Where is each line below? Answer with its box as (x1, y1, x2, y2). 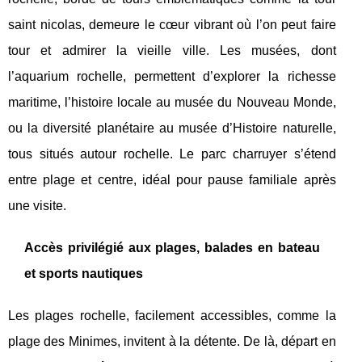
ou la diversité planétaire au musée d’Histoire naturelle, (8, 120, 336, 135)
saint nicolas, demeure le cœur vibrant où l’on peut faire (8, 17, 336, 32)
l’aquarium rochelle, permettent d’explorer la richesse (8, 69, 336, 83)
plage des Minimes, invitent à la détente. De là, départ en (8, 334, 336, 348)
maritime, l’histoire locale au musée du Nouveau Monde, (8, 95, 336, 109)
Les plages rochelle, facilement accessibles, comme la (8, 308, 336, 322)
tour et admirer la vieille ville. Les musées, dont (8, 43, 336, 57)
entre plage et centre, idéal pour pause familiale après (8, 172, 336, 187)
